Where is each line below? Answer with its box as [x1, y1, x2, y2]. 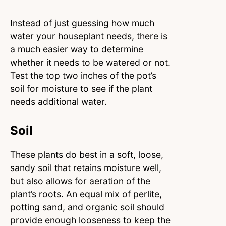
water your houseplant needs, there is [10, 31, 167, 42]
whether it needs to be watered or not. [10, 57, 171, 68]
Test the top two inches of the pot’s [10, 70, 156, 81]
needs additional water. [10, 96, 109, 107]
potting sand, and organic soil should [10, 202, 164, 213]
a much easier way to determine [10, 44, 143, 55]
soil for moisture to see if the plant [10, 83, 152, 94]
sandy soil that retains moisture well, [10, 162, 161, 174]
